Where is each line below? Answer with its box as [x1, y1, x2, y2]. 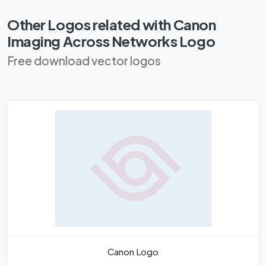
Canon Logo [107, 246, 159, 258]
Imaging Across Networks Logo [7, 32, 216, 50]
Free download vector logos [7, 53, 161, 68]
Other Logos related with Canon [7, 15, 216, 34]
